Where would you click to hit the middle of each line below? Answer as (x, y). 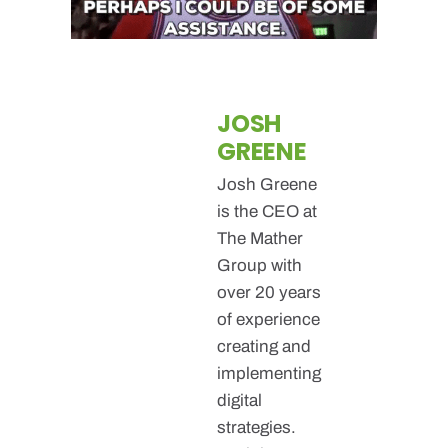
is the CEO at (267, 211)
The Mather (260, 238)
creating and (264, 346)
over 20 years (269, 292)
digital (240, 400)
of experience (269, 319)
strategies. (257, 427)
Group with (260, 265)
